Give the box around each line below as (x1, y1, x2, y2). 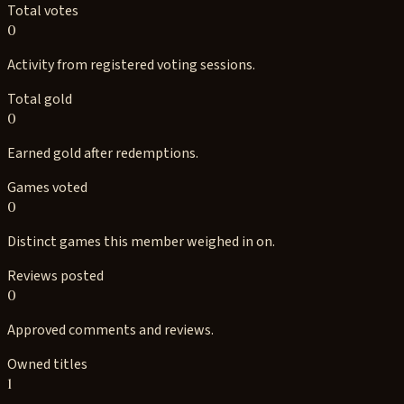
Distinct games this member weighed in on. (7, 232, 275, 252)
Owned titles (7, 354, 87, 374)
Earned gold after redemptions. (7, 143, 198, 163)
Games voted (7, 178, 87, 197)
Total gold (7, 89, 72, 109)
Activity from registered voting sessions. (7, 55, 255, 75)
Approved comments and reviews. (7, 320, 214, 340)
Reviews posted (7, 266, 104, 286)
